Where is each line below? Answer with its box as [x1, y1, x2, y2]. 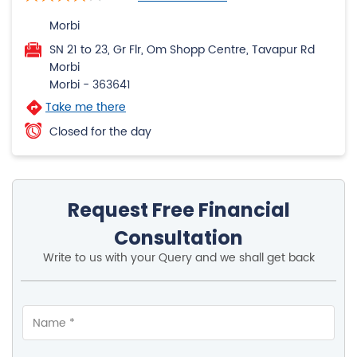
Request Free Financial [67, 197, 290, 224]
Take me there [45, 98, 126, 117]
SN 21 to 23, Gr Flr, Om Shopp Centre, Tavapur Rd [49, 41, 315, 60]
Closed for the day [49, 123, 151, 142]
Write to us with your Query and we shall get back [42, 249, 315, 268]
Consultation [114, 225, 243, 252]
